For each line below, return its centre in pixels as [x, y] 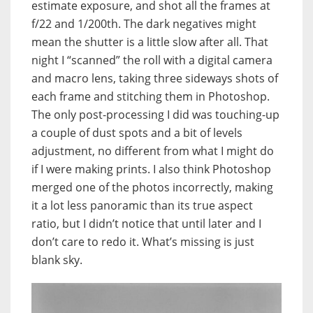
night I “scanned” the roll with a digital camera [152, 60]
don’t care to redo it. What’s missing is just [143, 242]
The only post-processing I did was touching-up [155, 115]
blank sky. [57, 260]
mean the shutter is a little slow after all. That [150, 42]
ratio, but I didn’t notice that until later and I [146, 224]
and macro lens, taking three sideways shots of [155, 79]
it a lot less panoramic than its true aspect [142, 206]
